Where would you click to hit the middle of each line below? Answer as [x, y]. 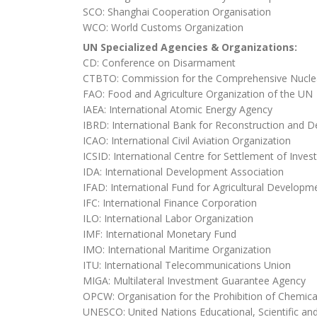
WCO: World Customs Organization [163, 28]
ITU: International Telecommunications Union [187, 265]
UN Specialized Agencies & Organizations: [191, 47]
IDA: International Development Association [183, 172]
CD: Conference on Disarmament [159, 63]
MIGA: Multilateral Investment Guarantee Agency [194, 281]
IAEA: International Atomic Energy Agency [178, 110]
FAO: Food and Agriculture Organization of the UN [198, 94]
